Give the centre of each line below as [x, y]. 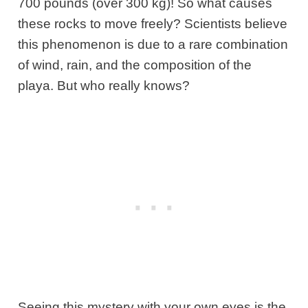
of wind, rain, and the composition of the [135, 65]
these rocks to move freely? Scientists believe [153, 24]
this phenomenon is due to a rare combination [153, 45]
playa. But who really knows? [104, 86]
